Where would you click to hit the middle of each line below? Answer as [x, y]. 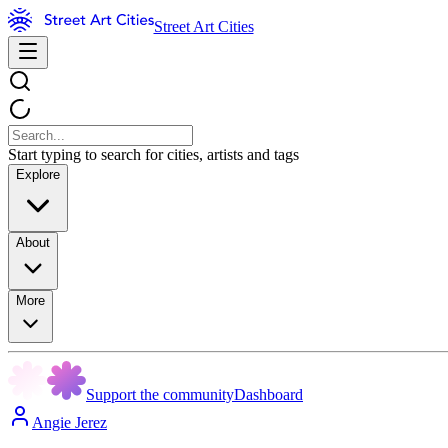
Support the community [160, 394]
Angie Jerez [69, 422]
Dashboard [268, 394]
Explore [38, 174]
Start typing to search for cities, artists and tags [153, 154]
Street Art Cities [203, 26]
